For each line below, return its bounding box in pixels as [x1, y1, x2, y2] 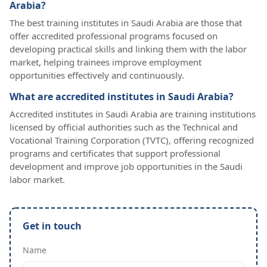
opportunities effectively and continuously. [10, 69, 184, 82]
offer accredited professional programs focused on [10, 30, 218, 42]
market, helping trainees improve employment [10, 56, 201, 69]
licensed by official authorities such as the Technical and [10, 121, 238, 133]
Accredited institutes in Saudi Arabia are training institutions [10, 108, 256, 120]
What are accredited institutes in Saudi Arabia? [10, 90, 234, 104]
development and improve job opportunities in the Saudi [10, 160, 243, 173]
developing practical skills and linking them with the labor [10, 43, 247, 55]
